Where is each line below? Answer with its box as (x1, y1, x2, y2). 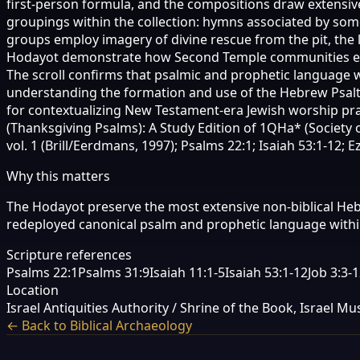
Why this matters (6, 166, 110, 185)
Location (6, 280, 59, 299)
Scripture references (6, 245, 132, 264)
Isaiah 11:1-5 (149, 263, 225, 281)
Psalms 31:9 (78, 263, 149, 281)
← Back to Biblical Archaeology (6, 316, 192, 334)
